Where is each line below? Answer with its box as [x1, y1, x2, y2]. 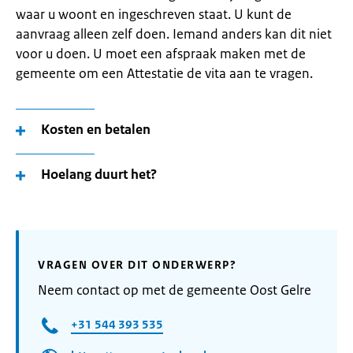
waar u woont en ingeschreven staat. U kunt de [16, 6, 292, 23]
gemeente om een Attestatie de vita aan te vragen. [16, 65, 313, 82]
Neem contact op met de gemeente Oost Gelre [38, 281, 311, 299]
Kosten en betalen [41, 121, 150, 138]
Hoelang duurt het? [41, 165, 157, 183]
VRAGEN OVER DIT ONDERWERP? [38, 258, 236, 272]
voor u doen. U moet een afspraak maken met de [16, 45, 306, 62]
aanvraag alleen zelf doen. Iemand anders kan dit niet [16, 25, 332, 43]
